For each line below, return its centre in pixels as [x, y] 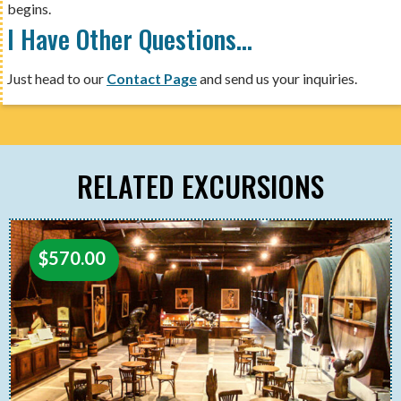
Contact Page [152, 78]
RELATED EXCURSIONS [200, 185]
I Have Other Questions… [130, 38]
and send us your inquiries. [277, 78]
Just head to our [57, 78]
